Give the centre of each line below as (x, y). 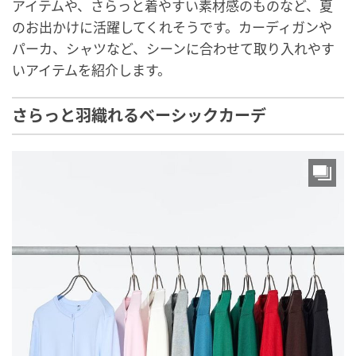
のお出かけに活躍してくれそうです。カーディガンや (172, 27)
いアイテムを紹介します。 (91, 70)
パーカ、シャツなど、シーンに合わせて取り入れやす (173, 49)
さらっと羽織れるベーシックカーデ (139, 116)
